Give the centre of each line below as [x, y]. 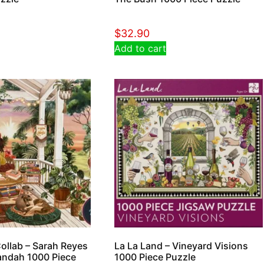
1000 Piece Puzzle [155, 257]
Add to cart [140, 48]
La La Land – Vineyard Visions [181, 245]
